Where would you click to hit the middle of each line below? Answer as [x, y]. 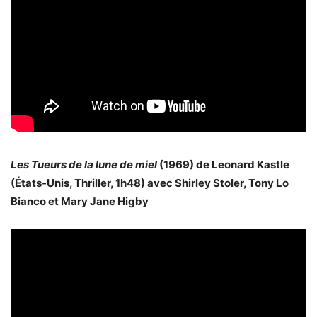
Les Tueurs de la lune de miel [84, 164]
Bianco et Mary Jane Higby [80, 201]
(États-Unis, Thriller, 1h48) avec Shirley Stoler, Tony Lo [150, 183]
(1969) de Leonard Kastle [223, 164]
